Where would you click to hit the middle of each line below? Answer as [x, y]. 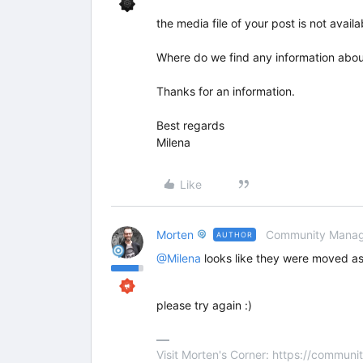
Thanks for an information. [226, 91]
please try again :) [204, 305]
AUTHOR [235, 235]
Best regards [190, 125]
